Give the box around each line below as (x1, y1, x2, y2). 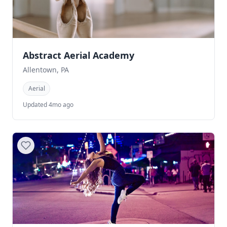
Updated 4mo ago (23, 100, 73, 109)
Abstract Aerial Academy (23, 49, 134, 62)
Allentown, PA (23, 65, 69, 75)
